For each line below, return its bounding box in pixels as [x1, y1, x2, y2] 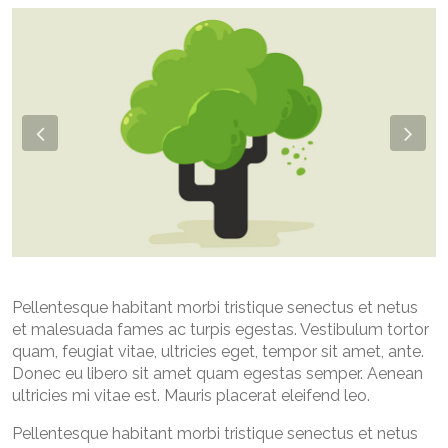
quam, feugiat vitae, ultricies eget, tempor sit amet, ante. [12, 342, 424, 362]
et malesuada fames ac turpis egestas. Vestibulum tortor [12, 320, 429, 340]
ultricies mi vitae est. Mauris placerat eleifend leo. [12, 386, 370, 406]
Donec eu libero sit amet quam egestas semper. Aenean [12, 364, 423, 384]
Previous [38, 134, 136, 164]
